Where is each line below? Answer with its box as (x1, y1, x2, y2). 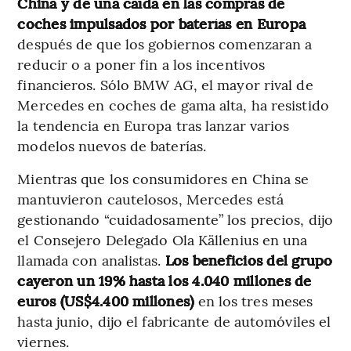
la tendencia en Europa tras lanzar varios (17, 115, 290, 136)
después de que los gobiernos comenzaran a (17, 34, 313, 54)
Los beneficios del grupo (165, 250, 333, 270)
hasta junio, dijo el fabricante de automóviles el (17, 311, 331, 331)
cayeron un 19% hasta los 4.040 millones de (17, 270, 312, 291)
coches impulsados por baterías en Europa (17, 13, 306, 34)
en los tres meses (194, 291, 313, 311)
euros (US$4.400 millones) (17, 291, 194, 311)
